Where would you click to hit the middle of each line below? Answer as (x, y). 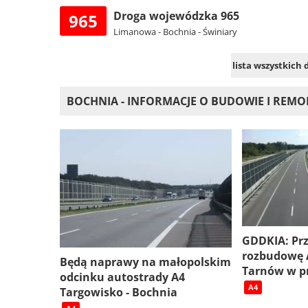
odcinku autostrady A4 (122, 277)
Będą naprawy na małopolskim (145, 262)
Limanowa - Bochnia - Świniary (175, 32)
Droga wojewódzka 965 (176, 16)
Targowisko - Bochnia (119, 293)
